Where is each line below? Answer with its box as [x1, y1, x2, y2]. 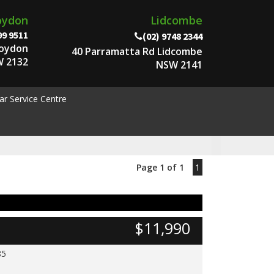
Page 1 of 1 [136, 161, 184, 173]
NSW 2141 [156, 58, 202, 72]
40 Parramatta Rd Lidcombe [72, 45, 202, 58]
